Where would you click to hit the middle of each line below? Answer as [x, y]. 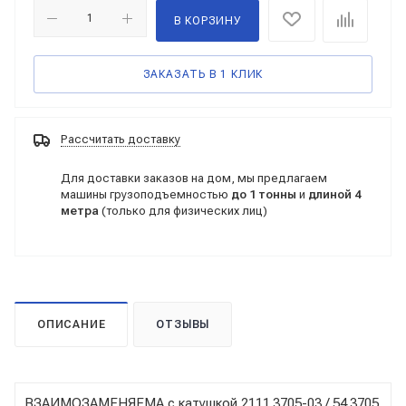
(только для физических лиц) [183, 210]
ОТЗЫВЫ [183, 324]
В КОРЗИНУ [207, 21]
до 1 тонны [264, 194]
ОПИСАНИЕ [72, 324]
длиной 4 [334, 194]
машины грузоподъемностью [146, 194]
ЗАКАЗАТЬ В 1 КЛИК [203, 74]
